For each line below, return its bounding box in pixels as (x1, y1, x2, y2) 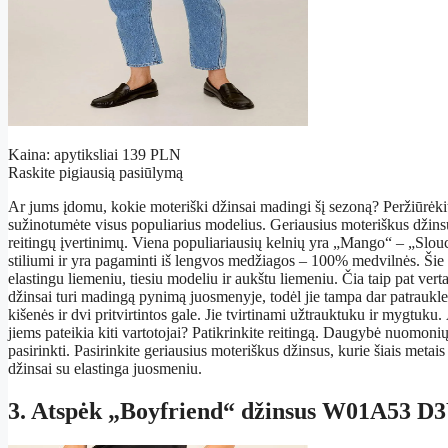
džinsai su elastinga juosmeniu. (8, 360, 202, 377)
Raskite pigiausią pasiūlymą (8, 164, 183, 181)
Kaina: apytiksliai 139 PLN (8, 146, 181, 163)
